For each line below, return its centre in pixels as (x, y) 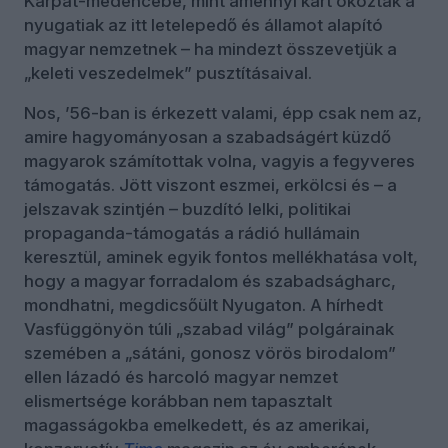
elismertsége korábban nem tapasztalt (178, 401)
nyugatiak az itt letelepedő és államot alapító (203, 25)
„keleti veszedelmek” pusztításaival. (168, 73)
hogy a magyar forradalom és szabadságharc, (210, 281)
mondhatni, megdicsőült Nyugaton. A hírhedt (203, 305)
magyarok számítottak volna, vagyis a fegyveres (219, 161)
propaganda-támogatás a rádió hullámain (192, 233)
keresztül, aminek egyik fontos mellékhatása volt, (221, 257)
